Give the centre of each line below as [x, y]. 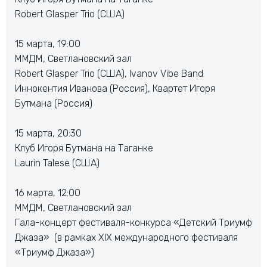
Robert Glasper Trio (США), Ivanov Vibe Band [109, 74]
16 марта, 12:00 [48, 193]
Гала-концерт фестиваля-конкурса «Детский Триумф [133, 223]
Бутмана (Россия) [54, 103]
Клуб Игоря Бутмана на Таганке [84, 148]
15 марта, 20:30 [48, 133]
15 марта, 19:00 [48, 44]
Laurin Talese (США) [57, 163]
